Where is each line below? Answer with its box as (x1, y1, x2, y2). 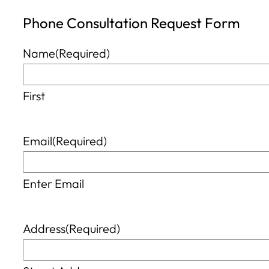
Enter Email (23, 175, 84, 191)
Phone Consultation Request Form (23, 13, 240, 32)
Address (23, 220, 65, 236)
